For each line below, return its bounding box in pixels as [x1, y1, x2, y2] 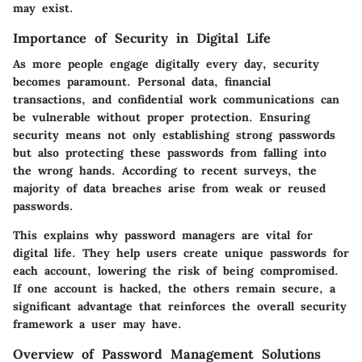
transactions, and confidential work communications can [13, 92, 339, 107]
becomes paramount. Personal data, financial [13, 74, 271, 90]
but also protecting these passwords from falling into [13, 145, 326, 161]
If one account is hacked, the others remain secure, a [13, 281, 335, 297]
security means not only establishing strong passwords [13, 128, 335, 143]
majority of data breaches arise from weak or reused [13, 181, 326, 196]
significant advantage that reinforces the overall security [13, 299, 347, 314]
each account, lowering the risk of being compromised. [13, 263, 339, 279]
